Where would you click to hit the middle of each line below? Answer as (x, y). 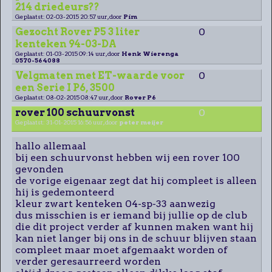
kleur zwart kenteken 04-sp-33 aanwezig (115, 203)
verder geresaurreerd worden (88, 261)
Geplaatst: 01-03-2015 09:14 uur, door (68, 53)
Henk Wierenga (150, 53)
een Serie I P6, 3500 (65, 87)
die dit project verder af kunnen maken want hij (134, 226)
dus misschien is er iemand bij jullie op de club (131, 215)
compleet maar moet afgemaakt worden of (121, 250)
